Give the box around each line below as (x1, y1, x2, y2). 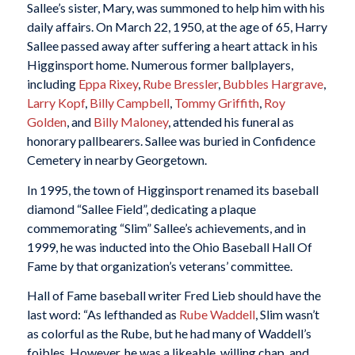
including (26, 76, 78, 92)
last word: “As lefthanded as (26, 307, 179, 323)
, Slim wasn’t (254, 307, 319, 323)
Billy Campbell (89, 95, 170, 111)
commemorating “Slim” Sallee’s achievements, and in (26, 219, 306, 235)
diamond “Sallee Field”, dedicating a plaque (26, 200, 256, 216)
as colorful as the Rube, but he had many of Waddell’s (26, 326, 311, 342)
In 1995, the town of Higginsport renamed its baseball (26, 181, 319, 197)
